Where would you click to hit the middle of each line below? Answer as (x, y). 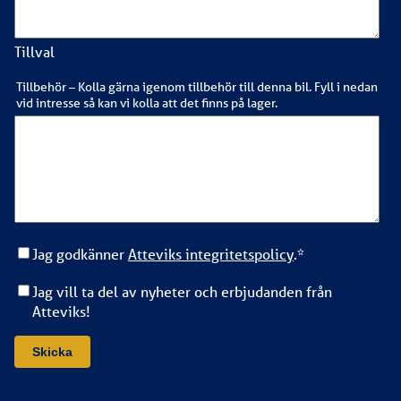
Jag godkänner (80, 253)
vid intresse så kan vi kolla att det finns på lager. (147, 102)
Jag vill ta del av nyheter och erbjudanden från (182, 291)
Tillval (34, 51)
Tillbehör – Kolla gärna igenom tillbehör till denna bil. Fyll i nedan (197, 86)
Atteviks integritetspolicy (211, 253)
